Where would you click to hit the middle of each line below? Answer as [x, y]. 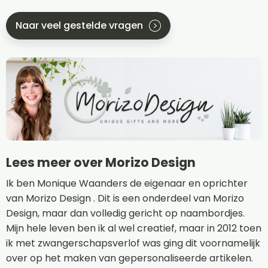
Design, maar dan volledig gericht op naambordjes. [125, 213]
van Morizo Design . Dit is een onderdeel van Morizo [125, 198]
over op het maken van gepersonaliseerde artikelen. [130, 258]
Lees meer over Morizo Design [101, 162]
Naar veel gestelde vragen [79, 26]
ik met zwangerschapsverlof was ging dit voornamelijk [133, 243]
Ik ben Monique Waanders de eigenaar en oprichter [127, 183]
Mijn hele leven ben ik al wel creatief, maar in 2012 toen [134, 228]
